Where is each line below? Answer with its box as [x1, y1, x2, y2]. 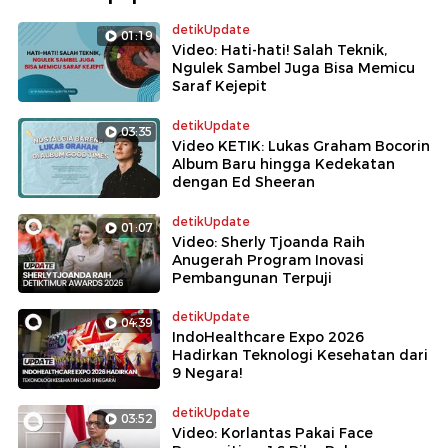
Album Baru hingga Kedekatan [172, 154, 395, 173]
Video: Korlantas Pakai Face [172, 424, 373, 443]
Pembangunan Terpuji [172, 268, 332, 287]
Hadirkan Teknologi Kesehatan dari [172, 346, 428, 365]
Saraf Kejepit [172, 76, 267, 95]
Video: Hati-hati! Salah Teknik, [172, 40, 387, 59]
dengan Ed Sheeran [172, 172, 315, 191]
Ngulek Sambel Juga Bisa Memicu [172, 58, 415, 77]
